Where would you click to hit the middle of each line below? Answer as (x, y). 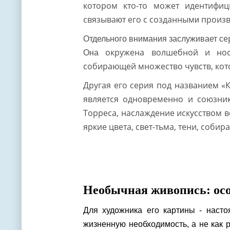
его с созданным (160, 20)
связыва (100, 20)
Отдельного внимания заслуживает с (154, 39)
